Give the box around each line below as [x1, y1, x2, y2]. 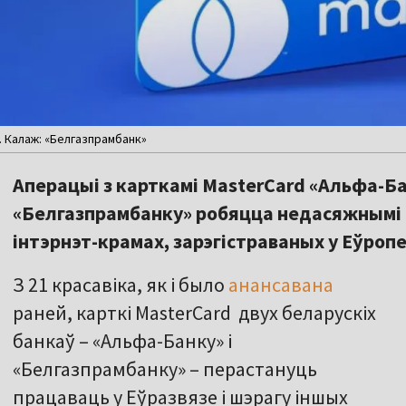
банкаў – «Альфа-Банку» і [13, 328, 232, 354]
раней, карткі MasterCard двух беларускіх [13, 300, 376, 326]
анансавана [228, 272, 333, 298]
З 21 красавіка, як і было [13, 272, 228, 298]
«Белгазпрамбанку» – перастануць [13, 356, 317, 382]
